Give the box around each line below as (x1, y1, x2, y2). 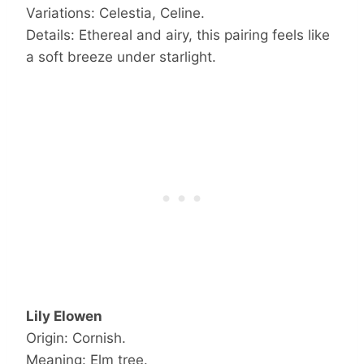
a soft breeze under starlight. (26, 49, 216, 66)
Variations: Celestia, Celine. (26, 5, 205, 22)
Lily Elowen (26, 308, 102, 325)
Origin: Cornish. (26, 330, 126, 347)
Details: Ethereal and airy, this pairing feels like (26, 27, 330, 44)
